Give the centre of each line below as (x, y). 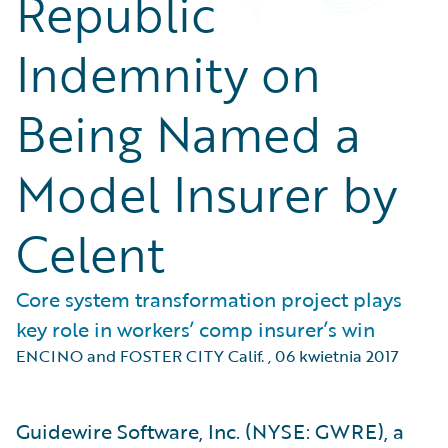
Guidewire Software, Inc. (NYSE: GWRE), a (210, 431)
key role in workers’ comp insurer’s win (195, 329)
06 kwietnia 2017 (337, 356)
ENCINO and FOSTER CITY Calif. (140, 356)
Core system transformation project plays (209, 299)
